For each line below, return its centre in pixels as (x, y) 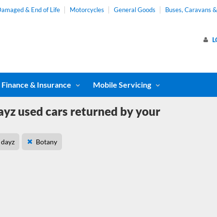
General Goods (134, 10)
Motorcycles (87, 10)
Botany (46, 142)
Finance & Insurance (36, 85)
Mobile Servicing (122, 85)
